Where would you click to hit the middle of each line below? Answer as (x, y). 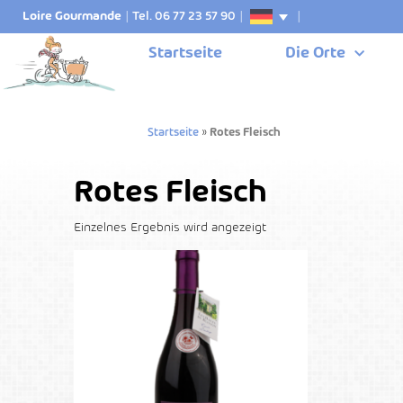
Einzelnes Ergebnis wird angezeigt (170, 228)
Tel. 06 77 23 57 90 (184, 17)
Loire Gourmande (72, 17)
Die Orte (315, 54)
